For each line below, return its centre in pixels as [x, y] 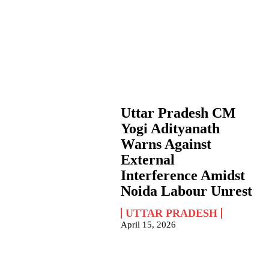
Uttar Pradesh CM [178, 113]
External [147, 160]
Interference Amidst [183, 176]
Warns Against [166, 144]
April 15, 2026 [148, 225]
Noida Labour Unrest [186, 191]
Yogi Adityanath [170, 129]
